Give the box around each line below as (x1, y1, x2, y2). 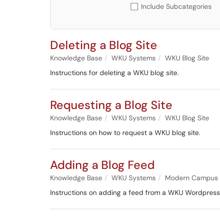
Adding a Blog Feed (50, 157, 155, 172)
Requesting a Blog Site (50, 97, 172, 112)
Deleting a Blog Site (50, 37, 157, 53)
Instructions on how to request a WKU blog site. (50, 128, 200, 137)
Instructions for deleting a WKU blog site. (50, 68, 179, 77)
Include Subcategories (141, 2, 212, 11)
